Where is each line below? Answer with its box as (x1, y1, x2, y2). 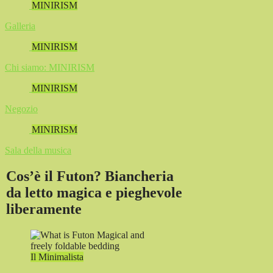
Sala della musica (5, 145, 71, 155)
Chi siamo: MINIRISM (5, 62, 94, 73)
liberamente (6, 200, 82, 217)
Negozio (5, 104, 38, 114)
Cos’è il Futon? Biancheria (6, 168, 174, 184)
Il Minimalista (30, 251, 84, 262)
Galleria (5, 21, 35, 31)
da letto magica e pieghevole (6, 184, 183, 200)
